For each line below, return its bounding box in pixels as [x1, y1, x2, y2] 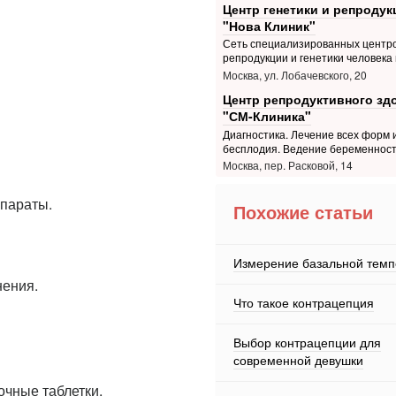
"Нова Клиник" [222, 16, 316, 34]
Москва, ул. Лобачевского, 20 [222, 66, 367, 82]
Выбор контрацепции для [233, 332, 381, 351]
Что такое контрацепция [233, 293, 374, 311]
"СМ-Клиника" [222, 107, 311, 126]
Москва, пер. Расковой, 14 [222, 157, 353, 173]
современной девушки [233, 350, 363, 369]
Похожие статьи [233, 202, 373, 223]
